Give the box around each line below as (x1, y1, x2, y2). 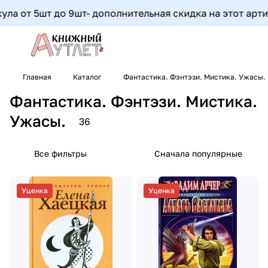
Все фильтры (34, 148, 87, 159)
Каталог (73, 72, 102, 81)
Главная (23, 72, 51, 81)
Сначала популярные (154, 148, 242, 159)
